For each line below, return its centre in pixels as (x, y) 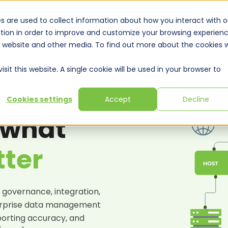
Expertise (80, 50)
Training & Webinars (152, 50)
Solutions (31, 50)
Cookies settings (39, 99)
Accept (118, 99)
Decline (196, 99)
